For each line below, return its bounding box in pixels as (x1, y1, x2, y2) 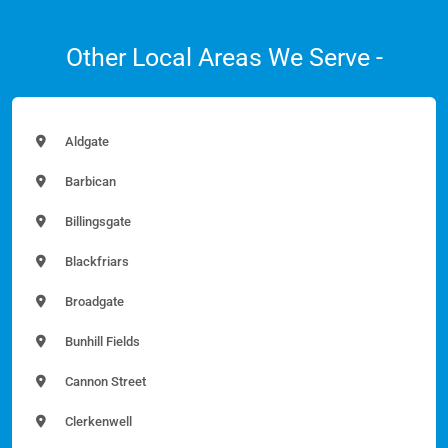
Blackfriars (62, 253, 129, 269)
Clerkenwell (62, 413, 132, 429)
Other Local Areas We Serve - (65, 42, 383, 72)
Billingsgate (62, 213, 131, 229)
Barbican (62, 173, 116, 189)
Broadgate (62, 293, 124, 309)
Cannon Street (62, 373, 146, 389)
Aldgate (62, 133, 109, 149)
